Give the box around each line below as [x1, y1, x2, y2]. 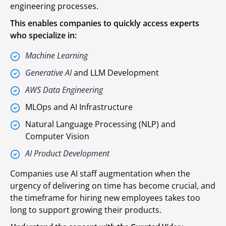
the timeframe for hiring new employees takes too [10, 192, 200, 203]
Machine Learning [25, 49, 88, 61]
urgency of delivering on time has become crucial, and [10, 180, 215, 191]
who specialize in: [10, 29, 77, 41]
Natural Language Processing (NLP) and [25, 118, 176, 130]
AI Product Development [25, 147, 109, 159]
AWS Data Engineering [25, 84, 103, 95]
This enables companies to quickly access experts [10, 17, 199, 29]
